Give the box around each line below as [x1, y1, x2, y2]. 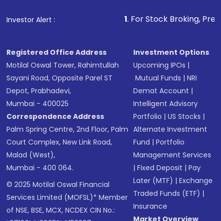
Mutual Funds [135, 73, 182, 83]
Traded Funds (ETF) [133, 188, 201, 199]
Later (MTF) [133, 176, 174, 186]
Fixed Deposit [137, 163, 183, 173]
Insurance [133, 201, 168, 212]
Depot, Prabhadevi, [6, 86, 72, 96]
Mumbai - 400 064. [6, 163, 74, 173]
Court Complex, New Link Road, [6, 137, 112, 147]
